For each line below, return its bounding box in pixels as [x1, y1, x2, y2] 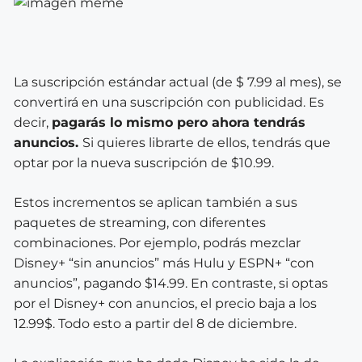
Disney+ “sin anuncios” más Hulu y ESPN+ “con [14, 255, 314, 271]
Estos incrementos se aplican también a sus [14, 194, 297, 210]
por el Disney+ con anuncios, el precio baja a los [14, 295, 317, 311]
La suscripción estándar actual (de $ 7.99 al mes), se [14, 74, 342, 90]
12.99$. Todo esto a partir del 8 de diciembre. [14, 315, 297, 331]
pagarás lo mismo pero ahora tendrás [52, 114, 305, 130]
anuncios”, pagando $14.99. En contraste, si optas [14, 275, 328, 291]
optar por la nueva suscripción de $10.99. [14, 154, 277, 170]
